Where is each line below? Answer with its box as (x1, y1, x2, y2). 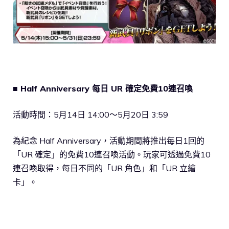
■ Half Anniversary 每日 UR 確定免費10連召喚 (13, 83, 193, 94)
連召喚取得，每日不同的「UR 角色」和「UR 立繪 (13, 163, 196, 173)
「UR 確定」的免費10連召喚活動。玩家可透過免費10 (13, 149, 211, 159)
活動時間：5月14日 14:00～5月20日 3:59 (13, 109, 168, 120)
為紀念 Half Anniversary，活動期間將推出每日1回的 (13, 135, 204, 146)
